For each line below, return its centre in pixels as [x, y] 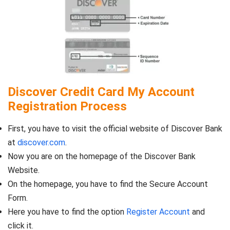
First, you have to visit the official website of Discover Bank [115, 128]
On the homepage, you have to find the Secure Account [108, 184]
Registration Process [67, 106]
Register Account [158, 212]
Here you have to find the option [67, 212]
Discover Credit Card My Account [101, 92]
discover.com [41, 142]
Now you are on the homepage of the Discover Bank [102, 156]
